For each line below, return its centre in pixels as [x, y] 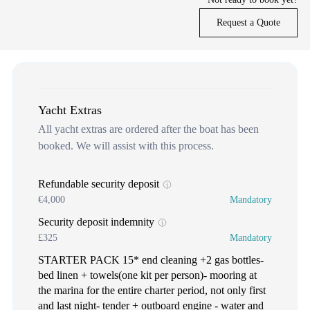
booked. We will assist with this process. [126, 146]
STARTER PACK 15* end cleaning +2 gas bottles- [151, 260]
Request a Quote [248, 23]
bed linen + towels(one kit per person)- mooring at [147, 275]
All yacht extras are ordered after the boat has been [148, 129]
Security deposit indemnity [98, 222]
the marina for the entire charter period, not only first [152, 291]
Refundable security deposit [100, 184]
